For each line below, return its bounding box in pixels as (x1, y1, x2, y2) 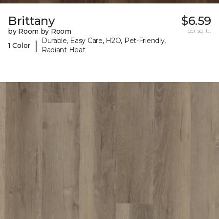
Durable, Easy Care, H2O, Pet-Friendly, (41, 36, 166, 45)
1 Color (8, 41, 31, 50)
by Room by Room (8, 27, 71, 36)
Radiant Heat (41, 45, 86, 55)
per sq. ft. (187, 27, 211, 35)
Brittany (8, 14, 55, 28)
